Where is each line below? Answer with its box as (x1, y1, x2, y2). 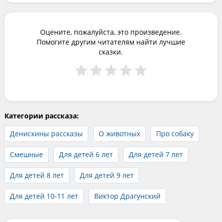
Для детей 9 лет (79, 170, 134, 180)
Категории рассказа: (4, 111, 79, 120)
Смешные (9, 149, 43, 159)
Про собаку (156, 128, 194, 138)
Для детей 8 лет (9, 170, 64, 180)
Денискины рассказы (9, 128, 83, 138)
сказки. (99, 47, 123, 56)
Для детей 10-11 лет (9, 191, 78, 201)
